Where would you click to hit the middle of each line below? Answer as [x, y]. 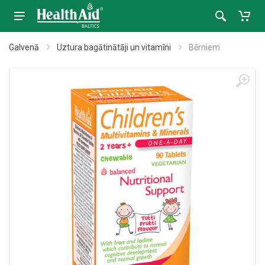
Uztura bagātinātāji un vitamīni [114, 47]
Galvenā [24, 47]
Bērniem [204, 47]
